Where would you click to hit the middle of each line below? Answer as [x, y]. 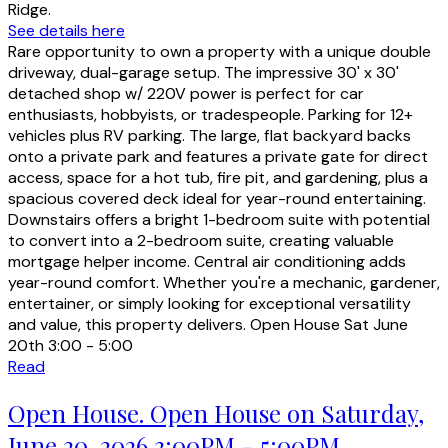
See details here [66, 31]
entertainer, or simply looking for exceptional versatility [209, 304]
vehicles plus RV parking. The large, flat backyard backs [209, 136]
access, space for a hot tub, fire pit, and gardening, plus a [218, 178]
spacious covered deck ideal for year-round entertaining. [217, 199]
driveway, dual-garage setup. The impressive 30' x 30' [203, 73]
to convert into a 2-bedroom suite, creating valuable [201, 241]
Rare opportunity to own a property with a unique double [219, 52]
